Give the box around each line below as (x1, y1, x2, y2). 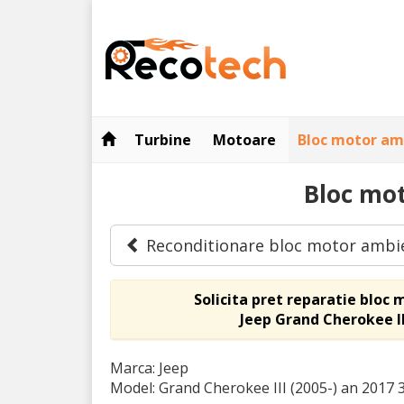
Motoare (213, 130, 276, 150)
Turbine (134, 130, 191, 150)
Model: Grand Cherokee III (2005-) (110, 378, 341, 398)
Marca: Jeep (110, 358, 188, 378)
